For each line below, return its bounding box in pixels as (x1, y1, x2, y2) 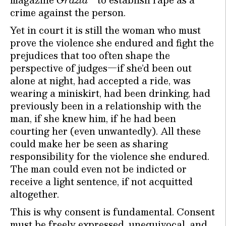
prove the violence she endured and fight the (10, 34, 214, 50)
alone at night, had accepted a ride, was (10, 72, 191, 88)
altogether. (10, 186, 59, 202)
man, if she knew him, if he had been (10, 110, 176, 126)
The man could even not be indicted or (10, 160, 187, 177)
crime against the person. (10, 4, 126, 20)
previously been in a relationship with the (10, 97, 201, 114)
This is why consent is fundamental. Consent (10, 203, 215, 219)
